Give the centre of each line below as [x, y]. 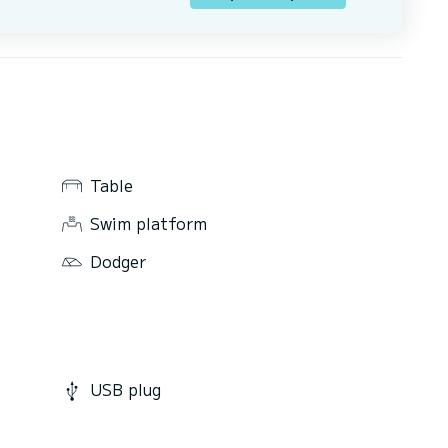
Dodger [118, 260]
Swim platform [148, 222]
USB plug [125, 389]
